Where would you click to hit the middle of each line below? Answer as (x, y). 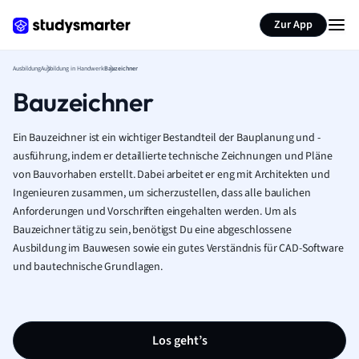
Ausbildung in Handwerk (73, 69)
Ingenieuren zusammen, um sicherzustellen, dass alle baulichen (162, 193)
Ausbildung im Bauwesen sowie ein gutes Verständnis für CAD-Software (178, 248)
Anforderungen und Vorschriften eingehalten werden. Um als (155, 212)
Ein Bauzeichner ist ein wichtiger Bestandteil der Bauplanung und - (167, 138)
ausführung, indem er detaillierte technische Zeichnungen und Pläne (173, 156)
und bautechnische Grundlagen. (88, 267)
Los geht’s (179, 341)
